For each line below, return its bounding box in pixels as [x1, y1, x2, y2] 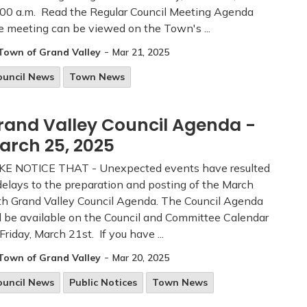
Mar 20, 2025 [112, 251, 169, 264]
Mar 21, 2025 [112, 45, 169, 58]
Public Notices [69, 275, 137, 288]
